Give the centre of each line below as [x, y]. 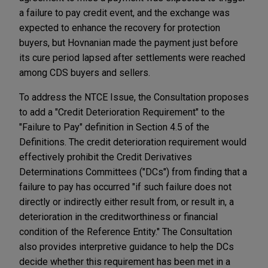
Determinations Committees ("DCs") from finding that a [133, 172]
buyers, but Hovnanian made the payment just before [129, 42]
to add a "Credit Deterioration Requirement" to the [122, 112]
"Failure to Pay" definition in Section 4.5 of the [114, 127]
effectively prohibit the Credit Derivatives [106, 157]
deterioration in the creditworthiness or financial [118, 217]
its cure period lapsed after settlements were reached [132, 57]
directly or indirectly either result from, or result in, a [127, 202]
